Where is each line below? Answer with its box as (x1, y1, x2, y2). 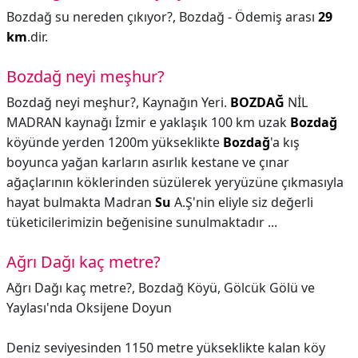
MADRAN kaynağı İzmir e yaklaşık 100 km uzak (6, 113, 290, 131)
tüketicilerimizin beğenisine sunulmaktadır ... (6, 213, 277, 231)
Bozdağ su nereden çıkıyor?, (6, 8, 179, 26)
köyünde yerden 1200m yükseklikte (6, 133, 223, 151)
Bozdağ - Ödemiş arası (179, 8, 318, 26)
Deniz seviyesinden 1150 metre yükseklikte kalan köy (6, 339, 325, 356)
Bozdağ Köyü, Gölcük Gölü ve (138, 279, 315, 296)
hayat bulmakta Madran (6, 193, 155, 211)
